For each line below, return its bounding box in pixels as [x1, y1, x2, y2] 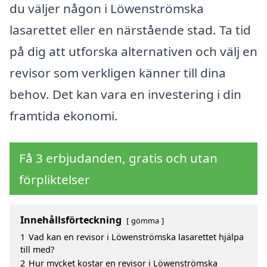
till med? [20, 244, 54, 256]
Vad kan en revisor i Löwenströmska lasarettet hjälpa [29, 231, 244, 243]
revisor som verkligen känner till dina [10, 64, 226, 81]
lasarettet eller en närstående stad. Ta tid [10, 21, 251, 38]
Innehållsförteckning [20, 213, 122, 227]
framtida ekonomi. [10, 107, 118, 124]
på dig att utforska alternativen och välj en [10, 42, 257, 60]
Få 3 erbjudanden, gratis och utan [19, 150, 218, 167]
